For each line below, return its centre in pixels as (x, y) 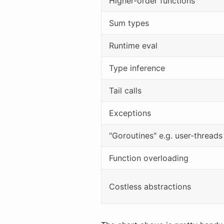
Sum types (129, 23)
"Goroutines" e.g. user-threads (166, 135)
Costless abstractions (150, 186)
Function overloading (149, 158)
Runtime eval (133, 45)
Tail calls (125, 90)
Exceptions (130, 113)
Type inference (137, 68)
